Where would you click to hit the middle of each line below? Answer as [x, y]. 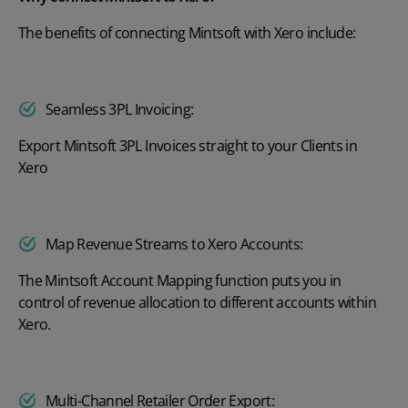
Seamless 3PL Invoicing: [121, 109]
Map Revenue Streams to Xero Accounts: [176, 244]
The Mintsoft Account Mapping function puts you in [180, 280]
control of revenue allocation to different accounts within [197, 302]
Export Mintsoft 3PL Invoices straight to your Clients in [188, 145]
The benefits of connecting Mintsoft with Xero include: [187, 32]
